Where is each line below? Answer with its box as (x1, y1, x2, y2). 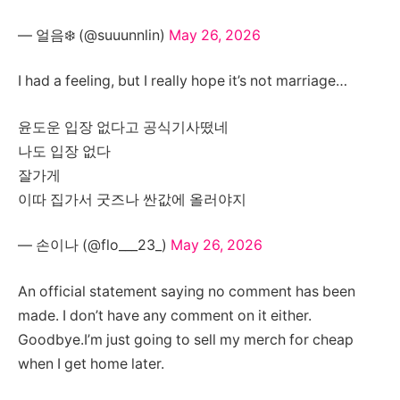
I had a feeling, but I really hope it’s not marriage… (18, 72, 347, 90)
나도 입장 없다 (18, 142, 111, 160)
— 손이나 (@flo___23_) (18, 237, 171, 254)
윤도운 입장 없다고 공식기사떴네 (18, 118, 229, 136)
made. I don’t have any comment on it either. (18, 306, 312, 324)
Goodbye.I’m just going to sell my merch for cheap (18, 330, 354, 348)
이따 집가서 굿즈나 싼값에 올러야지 (18, 190, 246, 208)
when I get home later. (18, 354, 164, 372)
